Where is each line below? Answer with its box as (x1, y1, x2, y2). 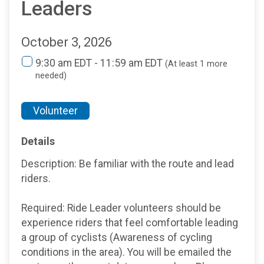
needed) (35, 71, 67, 81)
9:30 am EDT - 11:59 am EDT (35, 57, 165, 70)
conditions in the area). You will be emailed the (21, 246, 232, 259)
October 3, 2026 (21, 35, 112, 50)
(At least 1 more (165, 59, 227, 70)
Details (21, 134, 55, 147)
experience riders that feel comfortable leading (21, 217, 238, 229)
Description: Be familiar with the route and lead (21, 158, 234, 170)
